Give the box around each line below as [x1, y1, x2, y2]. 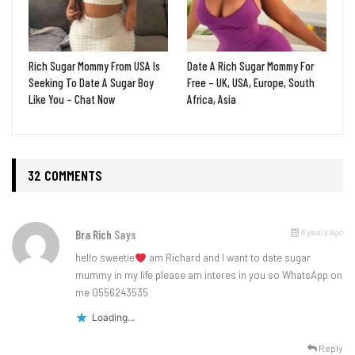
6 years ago [299, 227, 343, 238]
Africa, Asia [187, 92, 236, 107]
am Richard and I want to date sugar [146, 251, 311, 265]
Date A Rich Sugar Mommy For [187, 59, 314, 74]
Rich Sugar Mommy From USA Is [29, 59, 160, 74]
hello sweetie [75, 251, 135, 265]
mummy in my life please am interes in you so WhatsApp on [75, 269, 342, 282]
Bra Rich [75, 227, 114, 242]
